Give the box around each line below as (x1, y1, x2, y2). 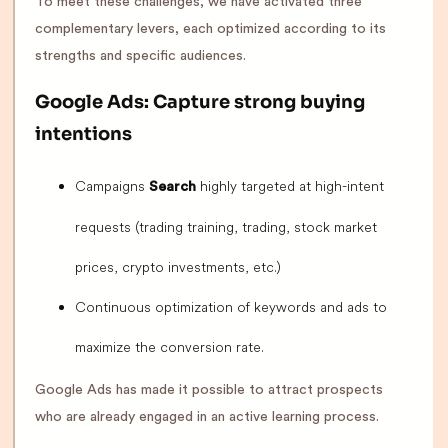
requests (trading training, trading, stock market (75, 218, 377, 236)
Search (149, 180, 196, 194)
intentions (35, 123, 132, 145)
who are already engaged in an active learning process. (35, 410, 379, 424)
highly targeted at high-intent (196, 177, 384, 195)
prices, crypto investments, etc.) (75, 258, 281, 276)
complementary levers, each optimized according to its (35, 22, 386, 36)
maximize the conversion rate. (75, 338, 264, 356)
